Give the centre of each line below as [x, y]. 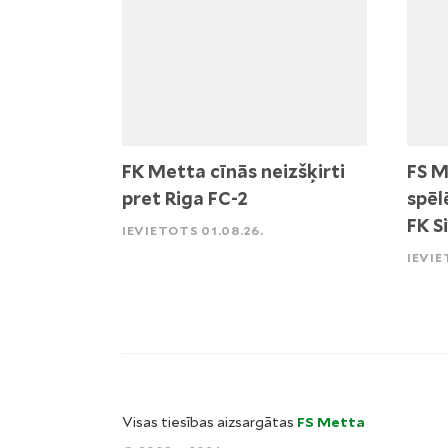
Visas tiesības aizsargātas [209, 422]
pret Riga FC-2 [185, 199]
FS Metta [331, 422]
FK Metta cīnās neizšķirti [233, 172]
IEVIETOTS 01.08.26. [193, 231]
